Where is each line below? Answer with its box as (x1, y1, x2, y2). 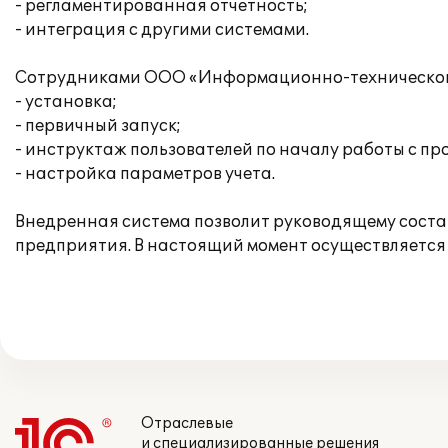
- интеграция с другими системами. (15, 20, 309, 40)
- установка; (15, 92, 117, 112)
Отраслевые (141, 415, 233, 432)
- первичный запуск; (15, 116, 181, 136)
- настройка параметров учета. (15, 164, 275, 184)
